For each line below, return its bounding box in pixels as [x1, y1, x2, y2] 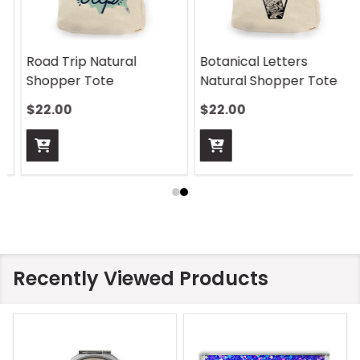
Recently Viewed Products [13, 265, 268, 292]
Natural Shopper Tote [15, 72, 153, 91]
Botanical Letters [15, 52, 123, 72]
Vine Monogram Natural [189, 52, 339, 72]
